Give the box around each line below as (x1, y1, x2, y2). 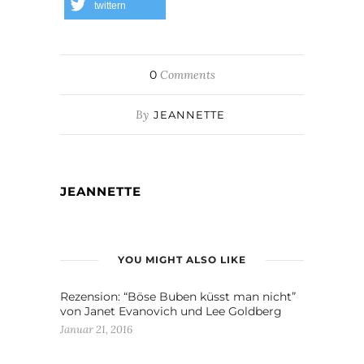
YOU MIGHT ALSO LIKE (118, 253, 246, 266)
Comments (156, 67, 215, 82)
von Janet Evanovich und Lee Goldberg (60, 303, 282, 318)
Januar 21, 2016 (60, 322, 132, 336)
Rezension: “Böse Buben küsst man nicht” (60, 288, 296, 304)
